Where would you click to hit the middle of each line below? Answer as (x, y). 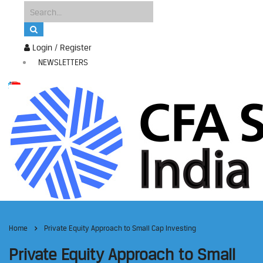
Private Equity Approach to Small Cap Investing (120, 228)
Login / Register (61, 47)
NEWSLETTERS (63, 62)
